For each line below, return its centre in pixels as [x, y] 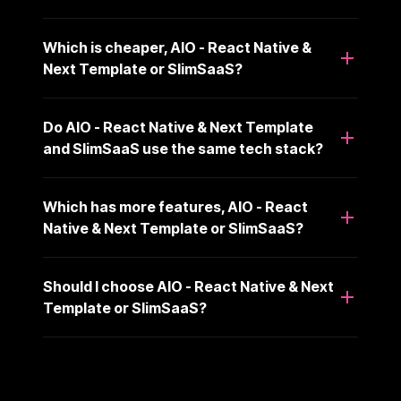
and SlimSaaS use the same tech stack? [183, 149]
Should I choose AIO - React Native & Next [188, 286]
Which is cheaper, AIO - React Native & [177, 47]
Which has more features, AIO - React [175, 207]
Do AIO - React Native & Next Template [178, 127]
